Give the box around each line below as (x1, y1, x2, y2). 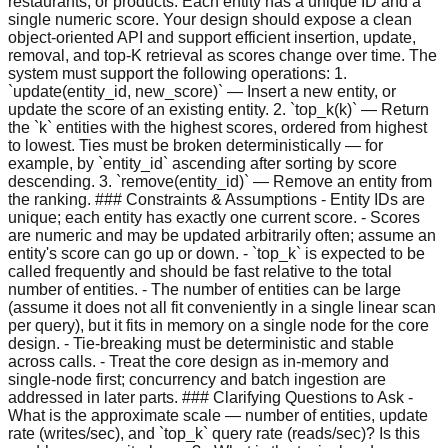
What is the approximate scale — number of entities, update (8, 406, 428, 424)
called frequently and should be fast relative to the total (8, 262, 392, 280)
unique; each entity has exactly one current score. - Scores (8, 208, 420, 226)
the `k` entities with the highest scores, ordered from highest (8, 118, 427, 136)
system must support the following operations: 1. (8, 64, 347, 82)
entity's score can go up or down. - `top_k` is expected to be (8, 244, 425, 262)
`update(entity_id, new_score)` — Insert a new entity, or (8, 82, 396, 100)
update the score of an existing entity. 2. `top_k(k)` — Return (8, 100, 429, 118)
